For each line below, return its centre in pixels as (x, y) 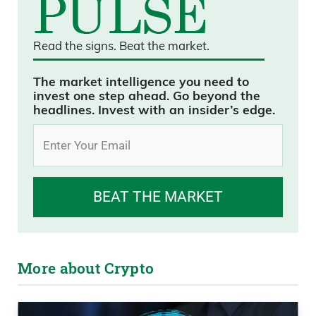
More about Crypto (86, 268)
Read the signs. (76, 45)
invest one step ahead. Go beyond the (147, 95)
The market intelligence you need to (141, 81)
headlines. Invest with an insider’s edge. (154, 109)
